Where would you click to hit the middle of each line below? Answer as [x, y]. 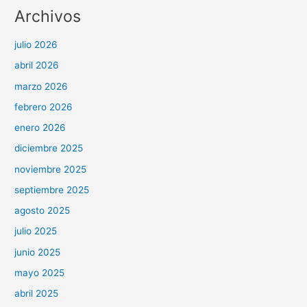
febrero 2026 [44, 107]
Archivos [48, 16]
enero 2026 [40, 128]
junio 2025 [38, 252]
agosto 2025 [42, 211]
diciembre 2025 [49, 148]
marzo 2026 [41, 86]
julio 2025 [36, 231]
